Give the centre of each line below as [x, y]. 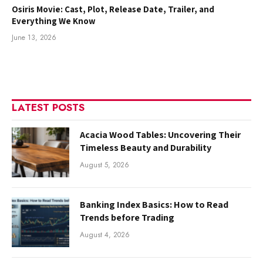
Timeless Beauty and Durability [146, 147]
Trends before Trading [127, 217]
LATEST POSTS [48, 107]
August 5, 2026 [104, 165]
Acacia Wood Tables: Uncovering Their [160, 134]
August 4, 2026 [105, 235]
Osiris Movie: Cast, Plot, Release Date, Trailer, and [113, 9]
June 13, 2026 [34, 37]
